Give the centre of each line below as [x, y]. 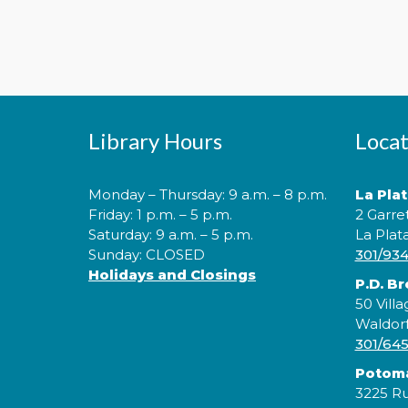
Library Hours [155, 140]
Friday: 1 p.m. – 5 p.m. [160, 214]
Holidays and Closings [172, 274]
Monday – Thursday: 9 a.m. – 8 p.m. [208, 194]
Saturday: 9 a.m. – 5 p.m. [171, 234]
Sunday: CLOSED [147, 254]
